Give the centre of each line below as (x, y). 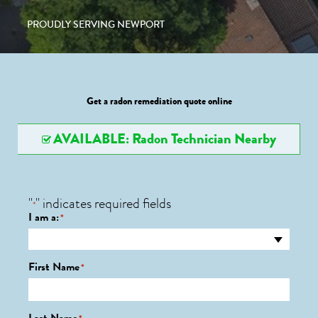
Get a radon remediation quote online (159, 101)
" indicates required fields (103, 203)
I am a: (44, 217)
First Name (54, 267)
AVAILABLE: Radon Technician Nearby (164, 139)
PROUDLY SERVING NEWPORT (96, 24)
